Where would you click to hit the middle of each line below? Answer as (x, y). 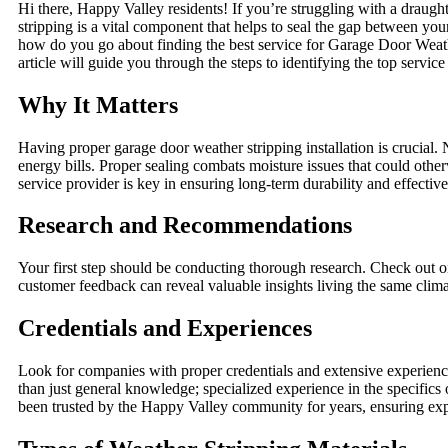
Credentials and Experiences (165, 328)
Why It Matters (98, 104)
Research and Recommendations (185, 225)
